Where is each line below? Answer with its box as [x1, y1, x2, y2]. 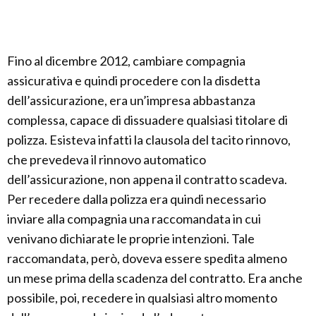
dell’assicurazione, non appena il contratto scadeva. [7, 171, 287, 187]
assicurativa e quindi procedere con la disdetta [7, 73, 260, 88]
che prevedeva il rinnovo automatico [7, 152, 206, 167]
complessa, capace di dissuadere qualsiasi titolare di [7, 112, 288, 128]
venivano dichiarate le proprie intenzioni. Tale [7, 231, 255, 246]
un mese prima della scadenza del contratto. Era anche [7, 270, 303, 286]
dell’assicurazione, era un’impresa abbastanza [7, 92, 255, 108]
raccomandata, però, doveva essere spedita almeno [7, 250, 287, 266]
